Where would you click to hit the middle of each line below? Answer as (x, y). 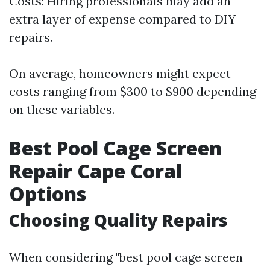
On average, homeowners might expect (120, 73)
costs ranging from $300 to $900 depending (133, 91)
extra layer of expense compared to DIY (122, 19)
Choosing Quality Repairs (118, 220)
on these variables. (62, 109)
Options (48, 194)
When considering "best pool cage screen (126, 257)
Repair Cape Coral (96, 171)
